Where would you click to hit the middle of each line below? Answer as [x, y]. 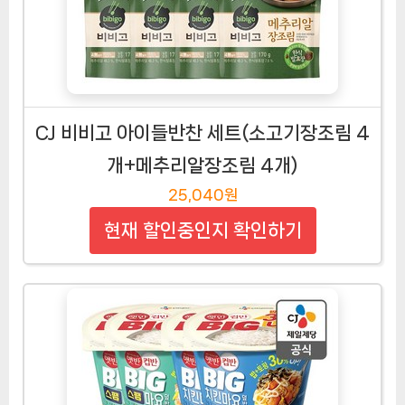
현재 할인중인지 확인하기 [202, 230]
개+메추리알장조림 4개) [202, 165]
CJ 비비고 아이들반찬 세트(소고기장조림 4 [202, 132]
